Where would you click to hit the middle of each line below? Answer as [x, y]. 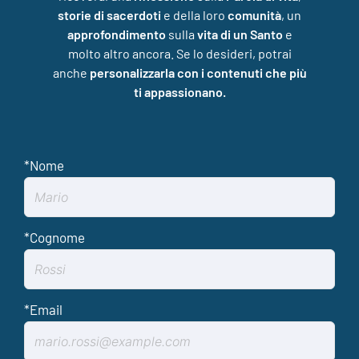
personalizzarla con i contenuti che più [198, 73]
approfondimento [116, 34]
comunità [254, 15]
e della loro [194, 15]
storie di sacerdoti [109, 15]
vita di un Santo [240, 34]
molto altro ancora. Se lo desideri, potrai [179, 53]
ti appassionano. [179, 92]
